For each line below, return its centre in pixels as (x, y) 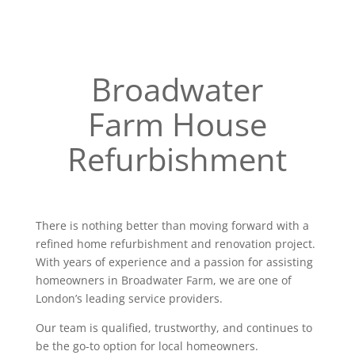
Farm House (177, 124)
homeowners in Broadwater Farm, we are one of (163, 280)
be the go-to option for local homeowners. (147, 346)
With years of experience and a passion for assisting (174, 262)
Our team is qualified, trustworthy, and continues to (174, 328)
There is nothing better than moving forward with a (172, 225)
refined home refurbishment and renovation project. (175, 244)
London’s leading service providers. (129, 298)
